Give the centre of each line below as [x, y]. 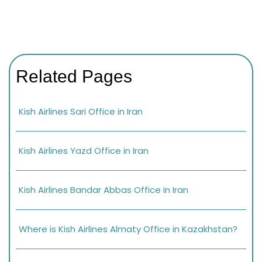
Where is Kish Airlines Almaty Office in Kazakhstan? [128, 229]
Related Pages [74, 76]
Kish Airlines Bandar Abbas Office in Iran [104, 189]
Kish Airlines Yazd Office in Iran [84, 150]
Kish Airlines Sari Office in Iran [81, 111]
